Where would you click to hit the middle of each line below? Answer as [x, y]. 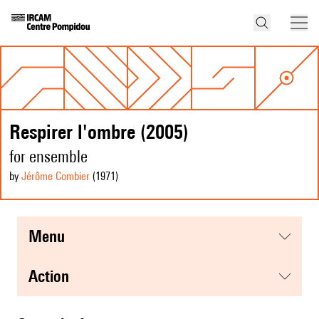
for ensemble [48, 157]
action [53, 276]
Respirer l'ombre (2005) [99, 132]
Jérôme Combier [56, 177]
